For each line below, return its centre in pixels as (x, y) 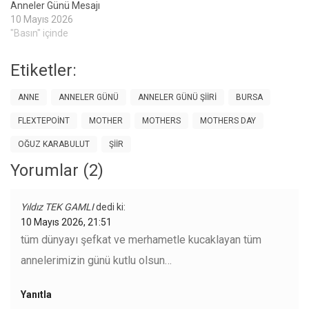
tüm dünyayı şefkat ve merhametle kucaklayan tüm (141, 240)
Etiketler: (43, 71)
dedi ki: (111, 207)
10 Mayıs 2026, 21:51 (66, 222)
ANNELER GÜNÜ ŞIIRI (177, 98)
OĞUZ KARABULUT (54, 144)
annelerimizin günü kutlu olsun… (96, 261)
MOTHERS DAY (228, 121)
